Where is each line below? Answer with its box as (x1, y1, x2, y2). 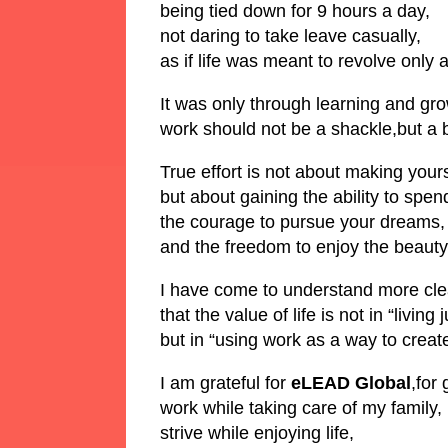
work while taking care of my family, (160, 397, 442, 418)
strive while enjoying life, (160, 422, 354, 443)
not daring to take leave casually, (160, 25, 421, 46)
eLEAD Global (291, 372, 411, 393)
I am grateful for (160, 372, 291, 393)
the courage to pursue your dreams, (160, 211, 445, 232)
